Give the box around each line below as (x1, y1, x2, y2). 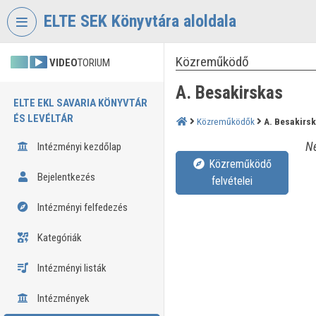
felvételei (211, 174, 253, 188)
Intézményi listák (35, 262, 107, 274)
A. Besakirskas (175, 82, 283, 103)
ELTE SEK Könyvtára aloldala (44, 11, 236, 31)
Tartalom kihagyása (148, 5, 217, 16)
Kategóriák (35, 231, 82, 244)
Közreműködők (196, 116, 255, 127)
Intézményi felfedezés (35, 201, 128, 214)
